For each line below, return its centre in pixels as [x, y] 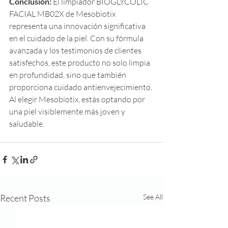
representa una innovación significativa [78, 26]
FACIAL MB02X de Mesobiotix [63, 14]
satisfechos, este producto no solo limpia [80, 63]
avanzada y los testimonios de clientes [76, 51]
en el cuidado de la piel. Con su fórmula [77, 38]
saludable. [27, 124]
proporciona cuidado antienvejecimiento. [81, 87]
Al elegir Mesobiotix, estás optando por [78, 99]
